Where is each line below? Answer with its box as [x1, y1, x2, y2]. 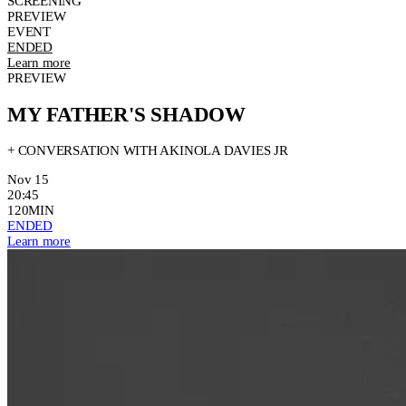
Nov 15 [7, 172, 49, 188]
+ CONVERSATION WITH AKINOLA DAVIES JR [7, 143, 288, 159]
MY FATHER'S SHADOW [7, 102, 246, 126]
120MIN [7, 203, 54, 218]
